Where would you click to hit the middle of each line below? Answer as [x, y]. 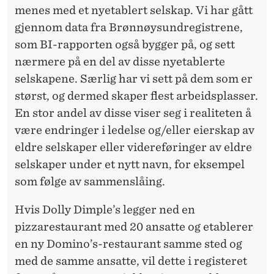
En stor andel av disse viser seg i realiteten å [133, 113]
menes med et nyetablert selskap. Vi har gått [134, 10]
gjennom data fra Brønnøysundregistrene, [129, 28]
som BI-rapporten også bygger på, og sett [125, 45]
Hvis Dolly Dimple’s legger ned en [105, 210]
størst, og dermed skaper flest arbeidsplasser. [136, 96]
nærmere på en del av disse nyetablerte [120, 62]
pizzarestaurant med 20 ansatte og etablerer [134, 227]
